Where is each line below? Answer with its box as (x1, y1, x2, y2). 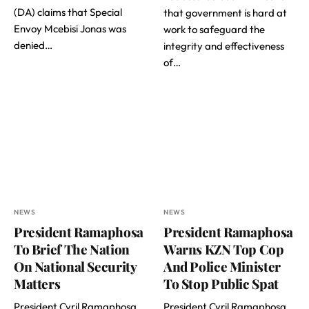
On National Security (14, 257, 137, 276)
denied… (14, 39, 52, 52)
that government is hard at (163, 6, 287, 19)
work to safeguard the (163, 23, 265, 36)
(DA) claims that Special (14, 6, 122, 19)
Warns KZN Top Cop (163, 240, 284, 259)
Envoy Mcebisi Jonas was (14, 22, 126, 35)
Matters (14, 275, 61, 293)
